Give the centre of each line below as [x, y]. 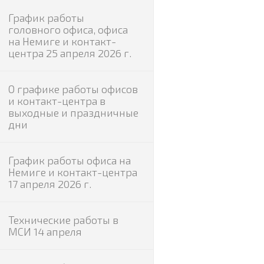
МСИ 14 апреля [45, 232]
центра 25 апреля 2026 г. [70, 53]
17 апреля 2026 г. [49, 184]
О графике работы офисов [73, 89]
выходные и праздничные [73, 113]
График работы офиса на [69, 160]
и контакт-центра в [57, 101]
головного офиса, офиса [68, 29]
